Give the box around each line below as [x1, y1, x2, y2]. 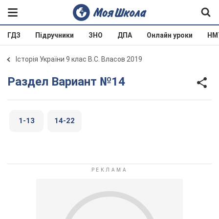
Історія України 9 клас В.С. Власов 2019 [16, 55, 142, 63]
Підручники [35, 31, 74, 39]
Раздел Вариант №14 [15, 74, 125, 88]
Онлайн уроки [147, 31, 193, 39]
